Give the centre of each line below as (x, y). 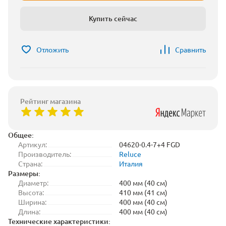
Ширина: (32, 202)
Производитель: (45, 154)
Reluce (130, 154)
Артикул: (33, 144)
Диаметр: (33, 183)
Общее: (21, 135)
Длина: (29, 211)
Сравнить (190, 49)
